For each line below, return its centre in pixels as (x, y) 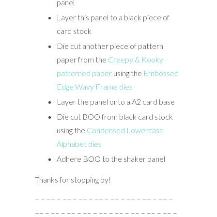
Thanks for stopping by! (73, 179)
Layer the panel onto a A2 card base (116, 101)
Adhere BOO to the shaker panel (111, 158)
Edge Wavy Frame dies (94, 86)
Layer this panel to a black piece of (113, 17)
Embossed (161, 73)
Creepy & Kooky (135, 59)
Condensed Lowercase (125, 130)
